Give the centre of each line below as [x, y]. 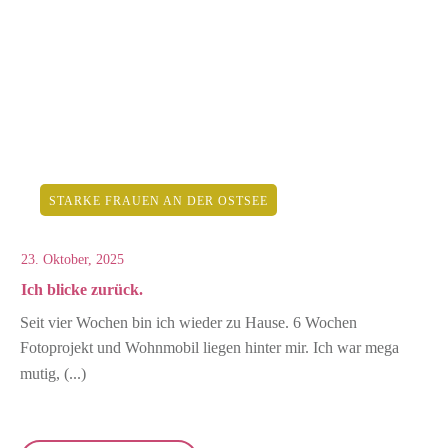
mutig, [42, 374]
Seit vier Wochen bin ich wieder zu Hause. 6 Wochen [188, 323]
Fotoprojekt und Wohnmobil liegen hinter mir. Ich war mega [209, 348]
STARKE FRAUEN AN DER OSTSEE [158, 201]
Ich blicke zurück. [82, 290]
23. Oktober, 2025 [72, 260]
